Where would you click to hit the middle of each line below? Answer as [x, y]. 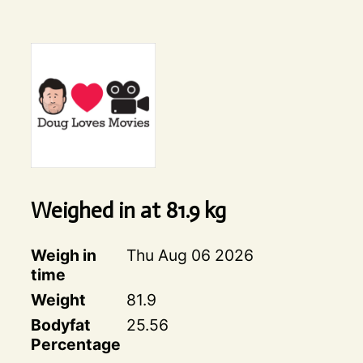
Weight [58, 300]
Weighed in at [98, 211]
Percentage [75, 345]
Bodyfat [60, 325]
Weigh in [63, 256]
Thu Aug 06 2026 [190, 256]
